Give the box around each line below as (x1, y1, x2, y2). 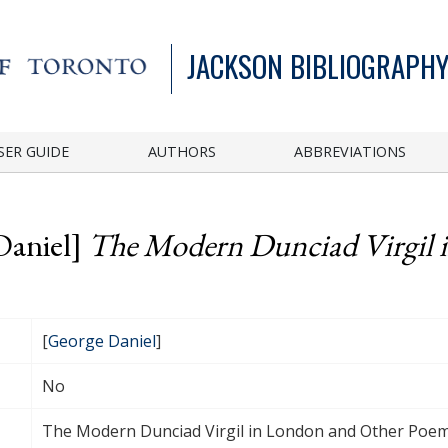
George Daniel (48, 329, 156, 352)
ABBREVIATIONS (294, 141, 407, 161)
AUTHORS (147, 141, 216, 161)
